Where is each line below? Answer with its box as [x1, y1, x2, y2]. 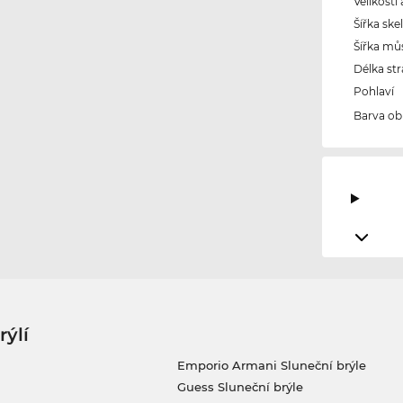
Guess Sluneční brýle [176, 380, 303, 395]
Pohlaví [354, 85, 395, 99]
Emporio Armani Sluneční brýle [176, 358, 366, 373]
